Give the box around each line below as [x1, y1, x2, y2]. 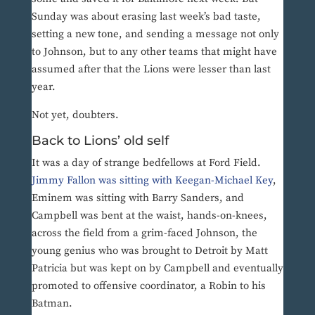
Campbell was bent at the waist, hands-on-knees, [31, 209, 267, 223]
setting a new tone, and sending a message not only [31, 27, 279, 41]
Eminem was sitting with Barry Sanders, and [31, 191, 244, 205]
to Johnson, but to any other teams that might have [31, 45, 277, 59]
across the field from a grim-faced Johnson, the [31, 226, 257, 240]
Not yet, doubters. [31, 108, 124, 122]
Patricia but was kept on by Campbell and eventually [31, 262, 283, 276]
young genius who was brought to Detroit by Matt [31, 244, 268, 258]
